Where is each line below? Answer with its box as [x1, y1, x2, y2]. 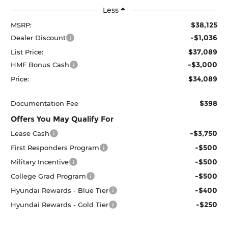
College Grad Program [11, 172, 87, 180]
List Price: [11, 47, 44, 56]
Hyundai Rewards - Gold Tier [11, 200, 109, 209]
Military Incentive [11, 157, 69, 166]
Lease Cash [11, 129, 50, 137]
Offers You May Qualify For [11, 113, 114, 124]
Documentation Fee [11, 99, 79, 107]
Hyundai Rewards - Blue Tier [11, 186, 109, 194]
